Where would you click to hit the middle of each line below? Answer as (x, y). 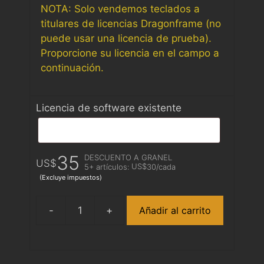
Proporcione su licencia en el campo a (130, 53)
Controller (146, 246)
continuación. (72, 68)
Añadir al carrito (175, 210)
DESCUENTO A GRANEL (128, 158)
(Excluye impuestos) (71, 177)
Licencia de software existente (109, 108)
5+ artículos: (108, 167)
